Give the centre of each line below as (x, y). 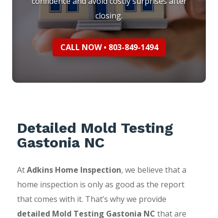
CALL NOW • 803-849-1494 (109, 47)
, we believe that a (154, 170)
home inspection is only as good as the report (100, 184)
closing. (109, 16)
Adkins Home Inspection (74, 170)
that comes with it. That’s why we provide (91, 199)
